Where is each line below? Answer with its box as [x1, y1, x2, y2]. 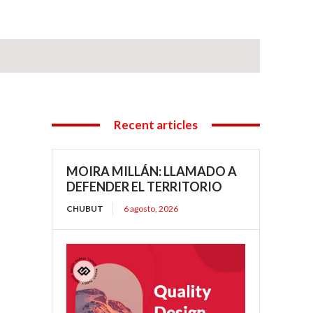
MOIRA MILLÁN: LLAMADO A [66, 163, 238, 180]
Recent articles [114, 117, 198, 133]
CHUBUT [66, 203, 104, 214]
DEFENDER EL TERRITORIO [66, 179, 223, 195]
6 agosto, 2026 [124, 203, 179, 214]
